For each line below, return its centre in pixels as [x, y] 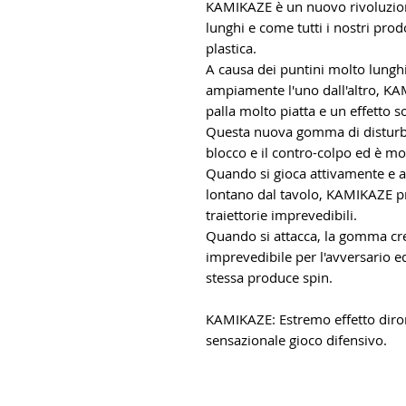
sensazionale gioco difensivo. [296, 340]
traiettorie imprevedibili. [283, 215]
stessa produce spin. [269, 278]
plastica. [231, 48]
